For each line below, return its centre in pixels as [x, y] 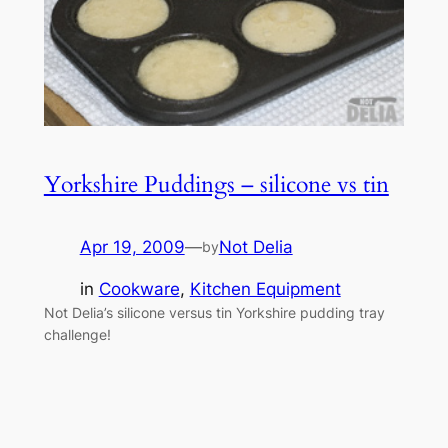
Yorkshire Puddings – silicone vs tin [216, 184]
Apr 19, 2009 [132, 246]
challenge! [77, 335]
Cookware [139, 289]
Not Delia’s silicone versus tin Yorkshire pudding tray [214, 313]
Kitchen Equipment [265, 289]
